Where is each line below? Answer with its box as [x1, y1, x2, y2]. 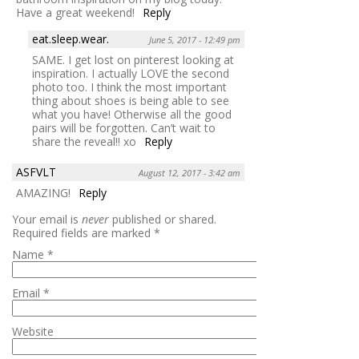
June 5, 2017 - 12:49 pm [149, 33, 240, 46]
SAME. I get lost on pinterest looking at [32, 51, 234, 67]
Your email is [12, 211, 82, 227]
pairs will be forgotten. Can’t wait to [32, 119, 216, 135]
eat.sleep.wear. [32, 30, 109, 46]
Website [12, 323, 54, 339]
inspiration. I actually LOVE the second [32, 65, 229, 81]
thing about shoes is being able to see [32, 92, 229, 108]
